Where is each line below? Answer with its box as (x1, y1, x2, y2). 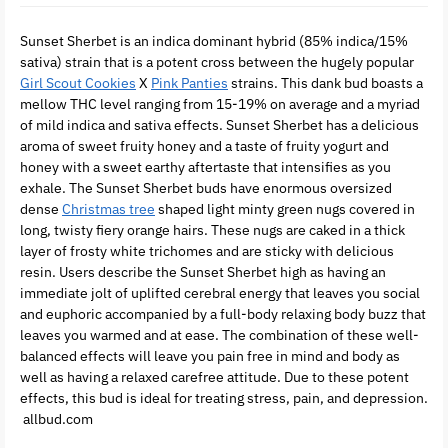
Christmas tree (62, 200, 155, 219)
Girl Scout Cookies (20, 74, 136, 93)
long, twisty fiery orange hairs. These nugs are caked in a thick (20, 221, 405, 240)
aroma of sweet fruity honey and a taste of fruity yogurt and (20, 137, 389, 156)
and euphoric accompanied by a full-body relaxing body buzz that (20, 305, 426, 324)
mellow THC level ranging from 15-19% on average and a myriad (20, 95, 420, 114)
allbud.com (20, 410, 93, 429)
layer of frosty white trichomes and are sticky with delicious (20, 242, 394, 261)
